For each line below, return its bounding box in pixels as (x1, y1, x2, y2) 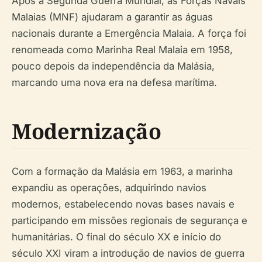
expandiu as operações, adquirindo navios (12, 182, 206, 194)
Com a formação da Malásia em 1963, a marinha (12, 166, 233, 178)
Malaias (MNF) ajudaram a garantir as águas (12, 11, 213, 23)
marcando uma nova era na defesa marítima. (12, 77, 217, 89)
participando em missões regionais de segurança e (12, 215, 247, 227)
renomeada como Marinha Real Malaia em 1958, (12, 44, 233, 56)
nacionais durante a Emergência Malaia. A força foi (12, 27, 246, 40)
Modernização (12, 117, 161, 146)
